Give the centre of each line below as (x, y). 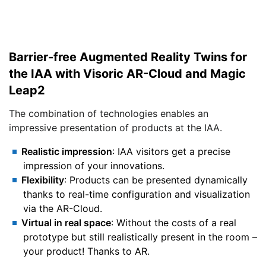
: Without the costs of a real (174, 223)
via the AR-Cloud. (63, 209)
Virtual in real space (66, 223)
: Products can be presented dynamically (156, 180)
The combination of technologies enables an (109, 114)
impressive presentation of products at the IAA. (115, 128)
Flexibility (43, 180)
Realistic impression (67, 152)
